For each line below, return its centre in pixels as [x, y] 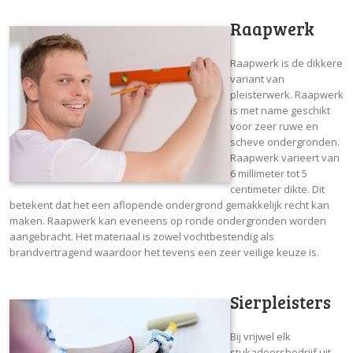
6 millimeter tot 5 [269, 173]
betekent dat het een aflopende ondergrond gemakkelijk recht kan [169, 204]
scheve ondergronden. [285, 141]
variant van [257, 78]
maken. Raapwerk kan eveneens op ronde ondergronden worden [168, 220]
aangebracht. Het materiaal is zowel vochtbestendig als [142, 236]
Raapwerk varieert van [285, 157]
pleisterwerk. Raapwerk [287, 94]
